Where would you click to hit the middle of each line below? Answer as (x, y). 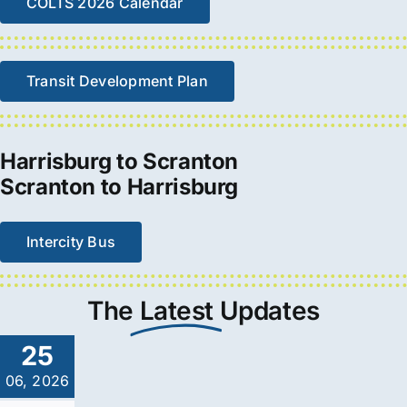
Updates (269, 311)
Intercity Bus (71, 241)
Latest (177, 311)
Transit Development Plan (117, 81)
